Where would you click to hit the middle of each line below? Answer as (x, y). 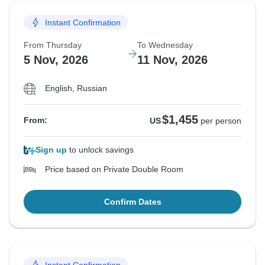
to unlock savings (100, 150)
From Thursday (53, 45)
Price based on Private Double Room (114, 169)
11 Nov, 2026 (172, 60)
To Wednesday (165, 45)
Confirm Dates (132, 202)
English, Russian (76, 88)
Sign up (51, 150)
